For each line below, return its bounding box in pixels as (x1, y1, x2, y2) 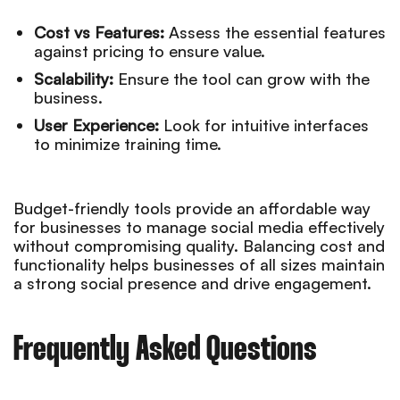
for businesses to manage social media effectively (13, 216, 385, 237)
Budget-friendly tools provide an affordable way (13, 197, 371, 218)
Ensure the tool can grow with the (113, 68, 370, 88)
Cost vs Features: (34, 21, 164, 42)
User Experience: (34, 114, 159, 135)
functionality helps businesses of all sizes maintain (13, 254, 385, 274)
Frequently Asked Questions (13, 333, 317, 367)
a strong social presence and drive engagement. (13, 272, 371, 293)
